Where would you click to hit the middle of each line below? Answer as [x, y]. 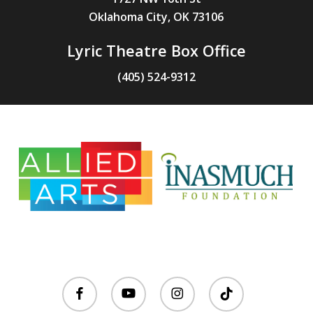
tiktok [223, 284]
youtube [132, 284]
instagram [186, 284]
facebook [86, 284]
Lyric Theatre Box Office [156, 50]
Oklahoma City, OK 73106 [156, 16]
